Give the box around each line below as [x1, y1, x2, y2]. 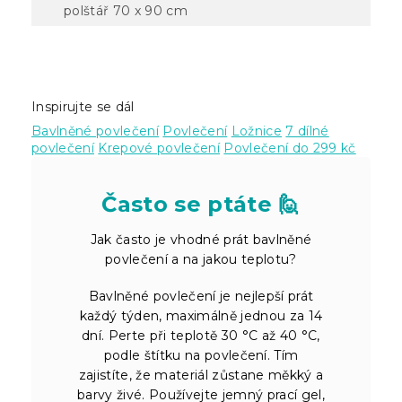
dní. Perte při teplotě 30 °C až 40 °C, [82, 327, 320, 344]
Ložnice [231, 122, 283, 139]
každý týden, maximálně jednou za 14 [79, 307, 323, 324]
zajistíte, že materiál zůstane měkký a [78, 366, 324, 383]
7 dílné [285, 122, 329, 139]
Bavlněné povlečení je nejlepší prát [88, 287, 314, 304]
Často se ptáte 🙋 [101, 190, 301, 217]
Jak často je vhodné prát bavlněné [90, 231, 312, 248]
